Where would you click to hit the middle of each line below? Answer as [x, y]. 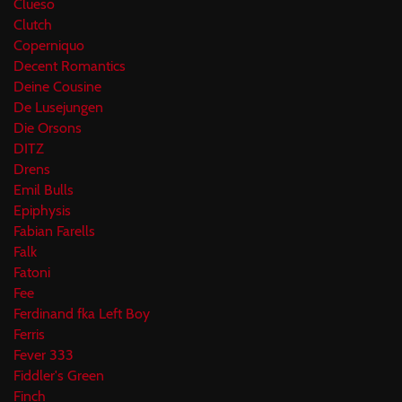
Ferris [29, 335]
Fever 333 [44, 355]
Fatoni [32, 273]
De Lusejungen [58, 108]
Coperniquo [49, 46]
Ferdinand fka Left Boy [82, 314]
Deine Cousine [57, 87]
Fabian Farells [54, 232]
